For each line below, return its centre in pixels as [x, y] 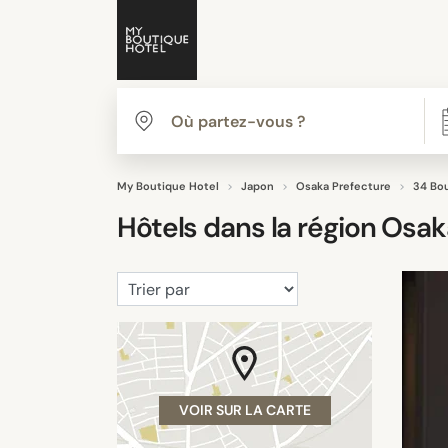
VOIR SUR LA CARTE [244, 410]
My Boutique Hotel [168, 186]
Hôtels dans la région [249, 227]
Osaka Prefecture [343, 186]
